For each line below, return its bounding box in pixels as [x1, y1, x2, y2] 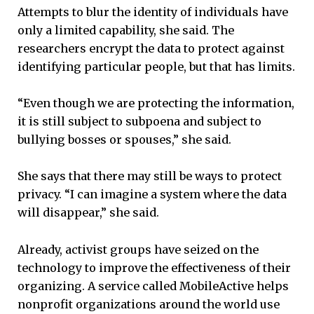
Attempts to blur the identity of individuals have [18, 5, 288, 20]
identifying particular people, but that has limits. [18, 60, 295, 74]
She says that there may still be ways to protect [18, 169, 282, 184]
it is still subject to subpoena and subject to [18, 114, 261, 129]
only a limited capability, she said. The [18, 23, 234, 38]
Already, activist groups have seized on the [18, 242, 259, 257]
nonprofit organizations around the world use [18, 296, 280, 311]
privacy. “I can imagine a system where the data [18, 187, 287, 202]
